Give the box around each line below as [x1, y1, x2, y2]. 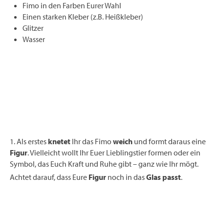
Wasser [22, 34, 45, 44]
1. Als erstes [10, 136, 48, 146]
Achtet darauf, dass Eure [10, 172, 88, 182]
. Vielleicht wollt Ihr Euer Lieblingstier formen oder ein [27, 147, 200, 157]
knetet [48, 136, 70, 146]
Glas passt [146, 172, 181, 182]
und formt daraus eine [132, 136, 206, 146]
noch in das [106, 172, 146, 182]
